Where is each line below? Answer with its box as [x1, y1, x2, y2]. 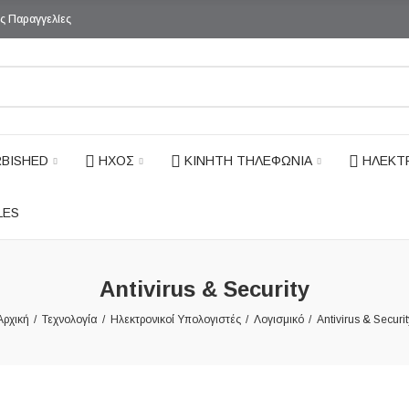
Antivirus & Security [100, 277, 309, 301]
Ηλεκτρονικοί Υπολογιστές [110, 313, 241, 326]
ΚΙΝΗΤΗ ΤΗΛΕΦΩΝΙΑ [184, 153, 312, 168]
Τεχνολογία [41, 313, 98, 326]
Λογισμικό [253, 313, 304, 326]
